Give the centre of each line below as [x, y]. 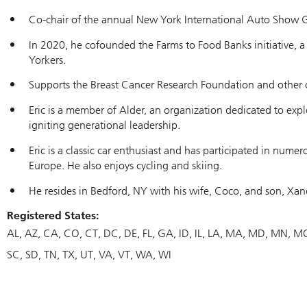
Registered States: [53, 215]
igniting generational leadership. [105, 125]
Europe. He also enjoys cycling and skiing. [125, 165]
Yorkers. [47, 60]
